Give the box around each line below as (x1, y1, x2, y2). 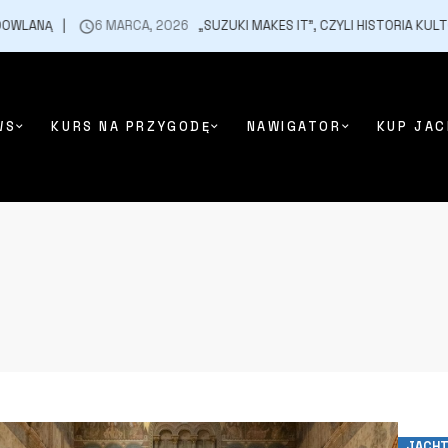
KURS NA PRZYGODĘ (51, 118, 212, 135)
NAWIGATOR (246, 118, 342, 135)
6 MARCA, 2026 (65, 17, 160, 34)
